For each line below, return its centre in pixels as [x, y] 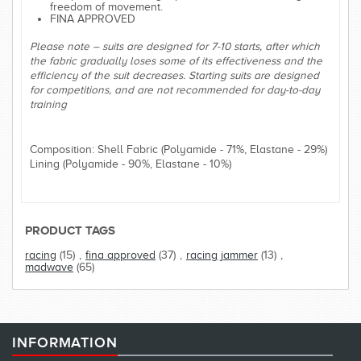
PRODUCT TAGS [70, 230]
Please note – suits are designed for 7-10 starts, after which [175, 46]
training [48, 104]
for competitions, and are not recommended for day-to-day [175, 89]
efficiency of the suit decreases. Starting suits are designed [174, 75]
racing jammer [222, 255]
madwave [49, 267]
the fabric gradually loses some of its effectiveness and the [176, 60]
